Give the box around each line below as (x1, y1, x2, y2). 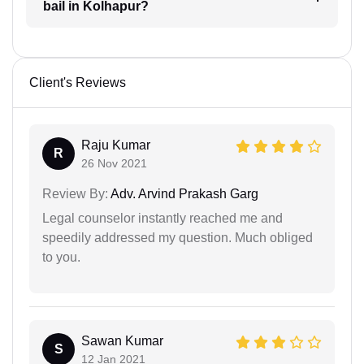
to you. (42, 250, 80, 264)
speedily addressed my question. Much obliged (42, 231, 313, 245)
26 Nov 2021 (81, 157, 147, 170)
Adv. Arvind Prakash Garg (108, 187, 258, 201)
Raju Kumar (81, 138, 150, 152)
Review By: (42, 187, 108, 201)
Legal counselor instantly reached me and (42, 211, 283, 225)
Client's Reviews (29, 76, 126, 89)
